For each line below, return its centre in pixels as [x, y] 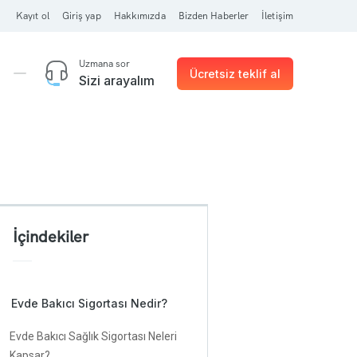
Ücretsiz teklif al [235, 73]
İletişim [277, 16]
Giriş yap [81, 16]
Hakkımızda [139, 16]
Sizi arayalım [117, 80]
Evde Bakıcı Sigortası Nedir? [89, 303]
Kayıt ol [32, 16]
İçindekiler [51, 237]
